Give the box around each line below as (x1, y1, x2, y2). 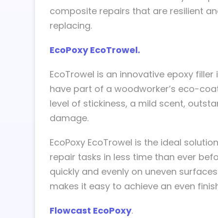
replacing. (50, 19, 92, 32)
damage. (50, 112, 89, 124)
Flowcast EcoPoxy (50, 204, 131, 217)
